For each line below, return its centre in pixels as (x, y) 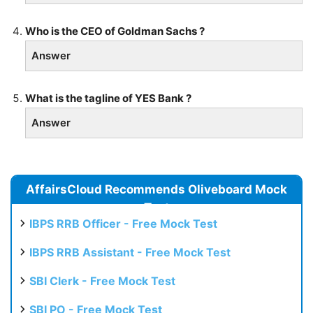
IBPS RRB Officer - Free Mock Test (123, 223)
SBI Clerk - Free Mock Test (102, 281)
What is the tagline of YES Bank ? (108, 98)
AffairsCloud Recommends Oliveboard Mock (156, 189)
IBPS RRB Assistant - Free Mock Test (130, 252)
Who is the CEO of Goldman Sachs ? (115, 31)
